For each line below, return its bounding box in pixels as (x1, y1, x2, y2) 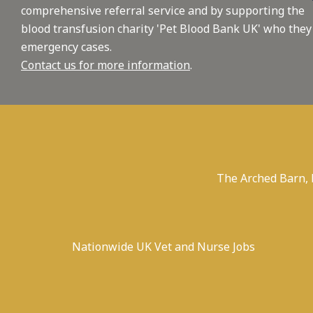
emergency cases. (21, 39, 112, 55)
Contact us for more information (21, 57, 190, 73)
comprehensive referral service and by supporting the (21, 3, 305, 19)
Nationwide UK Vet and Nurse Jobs (71, 239, 255, 255)
